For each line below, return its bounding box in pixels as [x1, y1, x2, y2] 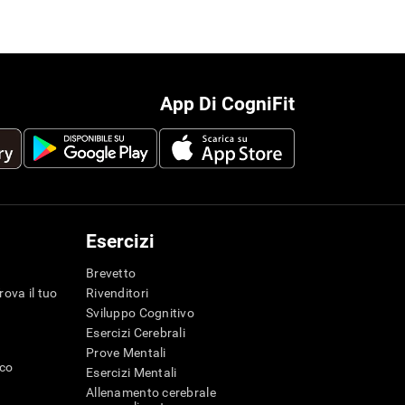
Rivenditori [86, 286, 149, 301]
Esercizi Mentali [86, 365, 177, 381]
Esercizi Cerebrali [86, 325, 186, 341]
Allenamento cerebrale [86, 385, 216, 400]
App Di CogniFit [160, 93, 295, 116]
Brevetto [86, 266, 137, 281]
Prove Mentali [86, 345, 166, 361]
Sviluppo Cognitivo [86, 306, 195, 321]
